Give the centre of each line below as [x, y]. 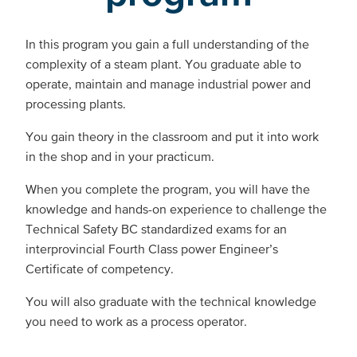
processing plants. [77, 103]
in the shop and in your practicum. [122, 156]
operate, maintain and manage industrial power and [168, 83]
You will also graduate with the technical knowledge [171, 301]
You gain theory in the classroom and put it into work [172, 136]
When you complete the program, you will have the [168, 188]
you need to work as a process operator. [136, 321]
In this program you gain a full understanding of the [167, 43]
